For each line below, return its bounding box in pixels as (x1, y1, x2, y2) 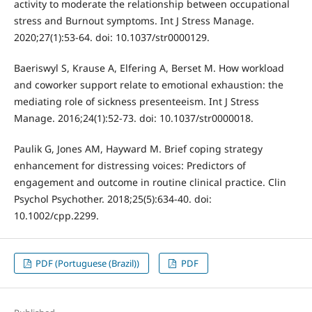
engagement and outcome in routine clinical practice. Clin (13, 175, 286, 189)
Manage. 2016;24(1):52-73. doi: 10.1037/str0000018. (13, 111, 253, 125)
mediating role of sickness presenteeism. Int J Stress (13, 94, 259, 108)
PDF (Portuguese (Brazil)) (33, 256, 140, 270)
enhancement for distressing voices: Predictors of (13, 158, 246, 172)
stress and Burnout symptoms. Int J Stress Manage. (13, 13, 254, 27)
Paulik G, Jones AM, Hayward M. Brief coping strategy (13, 141, 263, 155)
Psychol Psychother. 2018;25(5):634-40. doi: (13, 192, 212, 205)
